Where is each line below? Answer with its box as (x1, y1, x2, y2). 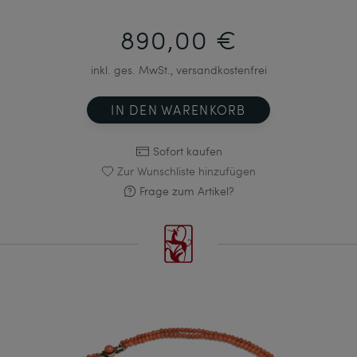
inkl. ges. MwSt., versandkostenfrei (90, 62, 267, 78)
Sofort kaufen (152, 143, 222, 159)
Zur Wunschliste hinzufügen (117, 163, 256, 179)
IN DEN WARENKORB (111, 101, 246, 119)
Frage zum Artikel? (139, 183, 234, 199)
